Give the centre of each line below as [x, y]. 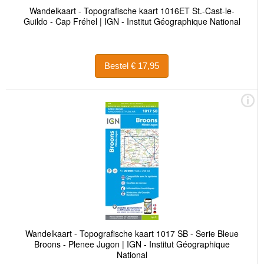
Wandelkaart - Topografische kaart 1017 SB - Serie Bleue [132, 233]
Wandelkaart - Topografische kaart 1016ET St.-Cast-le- [132, 10]
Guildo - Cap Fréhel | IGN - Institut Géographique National [132, 21]
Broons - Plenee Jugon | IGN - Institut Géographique [132, 244]
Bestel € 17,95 [145, 66]
